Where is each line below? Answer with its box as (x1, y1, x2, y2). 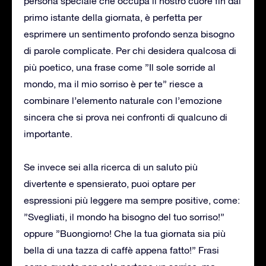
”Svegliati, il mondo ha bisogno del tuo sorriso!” (24, 211, 224, 222)
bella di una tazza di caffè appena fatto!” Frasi (24, 244, 219, 255)
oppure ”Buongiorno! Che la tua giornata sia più (24, 227, 226, 239)
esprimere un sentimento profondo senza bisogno (24, 28, 235, 39)
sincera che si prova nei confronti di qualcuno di (24, 111, 227, 122)
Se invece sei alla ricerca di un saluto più (24, 161, 198, 172)
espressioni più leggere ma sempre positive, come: (24, 194, 240, 205)
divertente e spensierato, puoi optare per (24, 178, 195, 189)
